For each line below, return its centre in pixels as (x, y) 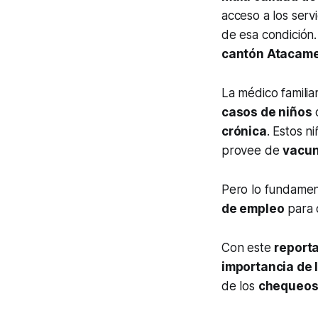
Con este (248, 248)
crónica (244, 132)
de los (240, 286)
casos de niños (267, 113)
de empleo (253, 209)
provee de (252, 151)
